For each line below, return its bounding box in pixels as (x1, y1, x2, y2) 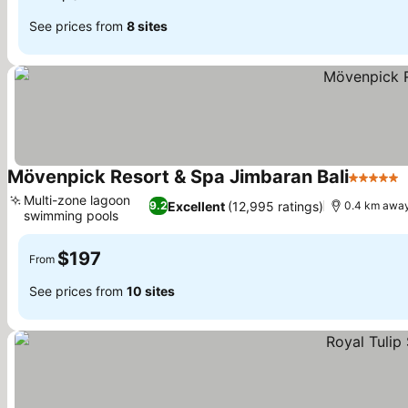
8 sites (127, 17, 168, 34)
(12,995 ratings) (227, 198, 323, 214)
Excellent (167, 198, 225, 214)
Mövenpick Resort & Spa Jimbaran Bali (7, 166, 349, 188)
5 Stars (348, 178, 397, 196)
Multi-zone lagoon (24, 192, 130, 208)
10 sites (127, 282, 175, 299)
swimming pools (24, 208, 118, 223)
